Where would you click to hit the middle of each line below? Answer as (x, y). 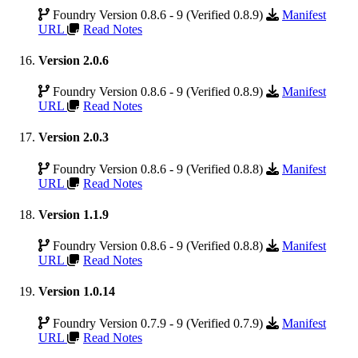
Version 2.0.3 (74, 137)
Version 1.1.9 (74, 214)
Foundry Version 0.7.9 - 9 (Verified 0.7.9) (158, 323)
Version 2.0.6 (74, 60)
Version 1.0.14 (77, 292)
